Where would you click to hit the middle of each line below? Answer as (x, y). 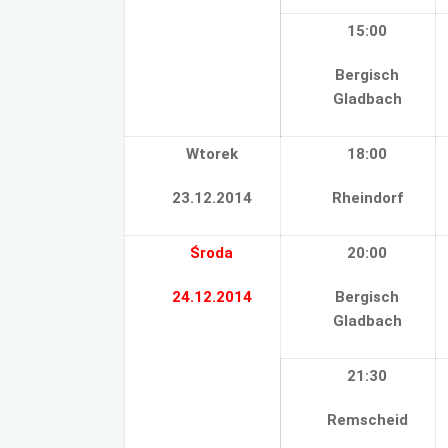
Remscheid (367, 420)
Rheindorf (367, 198)
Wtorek (211, 154)
